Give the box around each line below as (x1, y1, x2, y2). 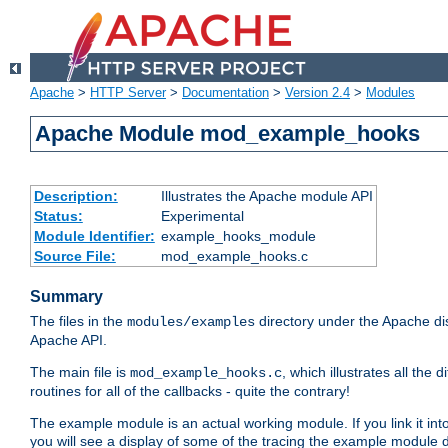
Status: (33, 208, 83, 225)
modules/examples (127, 314, 255, 331)
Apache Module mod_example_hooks (35, 121, 421, 147)
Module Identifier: (33, 228, 155, 245)
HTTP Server (90, 85, 166, 101)
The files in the (30, 313, 127, 330)
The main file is (30, 364, 130, 381)
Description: (33, 188, 118, 205)
